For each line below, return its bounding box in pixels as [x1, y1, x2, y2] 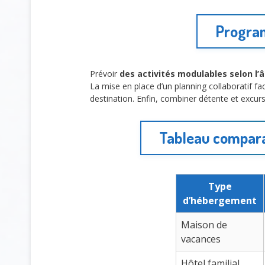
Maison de [181, 218, 227, 231]
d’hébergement [183, 193, 257, 207]
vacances [181, 232, 221, 245]
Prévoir [90, 68, 119, 80]
